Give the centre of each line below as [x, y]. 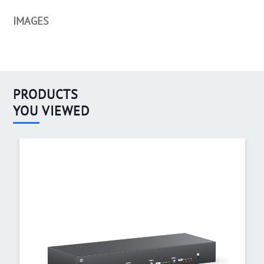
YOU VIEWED [52, 111]
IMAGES [31, 21]
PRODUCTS [46, 95]
